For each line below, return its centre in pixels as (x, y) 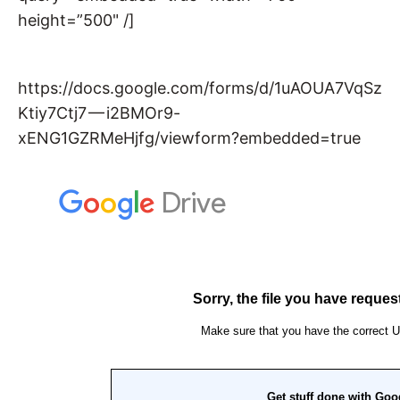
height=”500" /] (76, 20)
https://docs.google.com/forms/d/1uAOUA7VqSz (200, 88)
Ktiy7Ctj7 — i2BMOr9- (99, 113)
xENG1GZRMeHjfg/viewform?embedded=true (189, 138)
